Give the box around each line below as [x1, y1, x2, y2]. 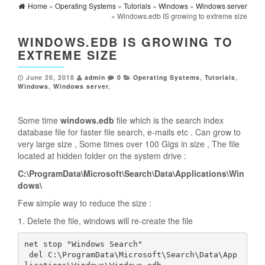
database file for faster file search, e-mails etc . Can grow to [18, 126, 241, 138]
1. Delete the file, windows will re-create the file [18, 215, 193, 227]
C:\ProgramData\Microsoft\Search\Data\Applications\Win [18, 167, 244, 180]
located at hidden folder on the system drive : [18, 150, 186, 162]
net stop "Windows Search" [24, 239, 143, 248]
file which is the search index [114, 114, 224, 127]
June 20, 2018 [26, 73, 75, 82]
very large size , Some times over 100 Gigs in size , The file [18, 138, 240, 150]
